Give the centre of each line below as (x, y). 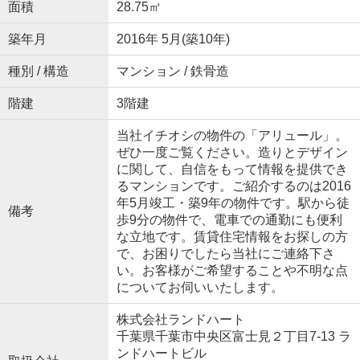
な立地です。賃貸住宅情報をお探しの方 (232, 237)
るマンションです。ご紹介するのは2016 (233, 186)
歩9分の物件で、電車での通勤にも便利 (229, 220)
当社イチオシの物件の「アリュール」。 (232, 136)
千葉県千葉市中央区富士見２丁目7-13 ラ (233, 337)
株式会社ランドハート (180, 320)
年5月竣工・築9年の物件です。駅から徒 (233, 203)
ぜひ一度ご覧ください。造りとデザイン (232, 153)
